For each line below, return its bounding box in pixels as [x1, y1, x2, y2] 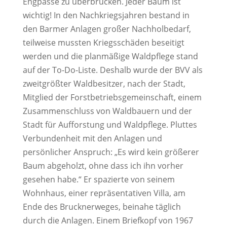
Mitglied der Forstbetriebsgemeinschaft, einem [22, 91, 202, 103]
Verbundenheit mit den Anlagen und [22, 132, 162, 144]
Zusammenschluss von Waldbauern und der [22, 105, 192, 117]
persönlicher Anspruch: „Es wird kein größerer [22, 146, 199, 158]
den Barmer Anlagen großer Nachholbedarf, [22, 23, 191, 34]
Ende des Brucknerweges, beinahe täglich [22, 201, 181, 212]
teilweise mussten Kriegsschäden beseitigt [22, 36, 184, 48]
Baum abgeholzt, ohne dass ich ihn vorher [22, 160, 183, 171]
